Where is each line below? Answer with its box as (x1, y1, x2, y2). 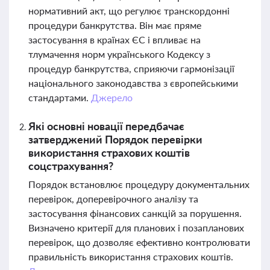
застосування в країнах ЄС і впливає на (28, 34, 201, 45)
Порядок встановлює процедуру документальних (28, 178, 250, 190)
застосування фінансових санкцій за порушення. (28, 207, 242, 219)
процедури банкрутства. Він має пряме (28, 19, 201, 31)
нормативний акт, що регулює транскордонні (28, 5, 230, 16)
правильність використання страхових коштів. (28, 251, 233, 262)
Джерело (90, 92, 133, 103)
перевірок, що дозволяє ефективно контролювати (28, 236, 250, 248)
